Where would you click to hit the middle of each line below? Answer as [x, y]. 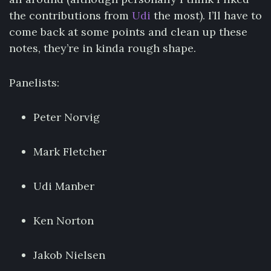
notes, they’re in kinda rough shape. [103, 48]
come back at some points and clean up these [128, 32]
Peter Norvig [67, 117]
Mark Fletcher [70, 152]
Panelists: [34, 83]
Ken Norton [64, 220]
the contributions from [70, 15]
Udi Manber [64, 186]
